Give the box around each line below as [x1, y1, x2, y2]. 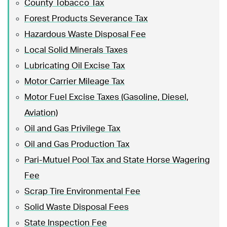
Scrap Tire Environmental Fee [24, 186, 140, 196]
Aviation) [24, 108, 58, 117]
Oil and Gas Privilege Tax [24, 124, 121, 133]
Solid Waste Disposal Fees [24, 202, 129, 211]
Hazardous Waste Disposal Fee [24, 29, 146, 39]
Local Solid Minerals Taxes [24, 45, 128, 54]
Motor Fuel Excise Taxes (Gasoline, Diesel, [24, 92, 188, 101]
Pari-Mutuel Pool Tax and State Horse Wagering [24, 155, 210, 164]
